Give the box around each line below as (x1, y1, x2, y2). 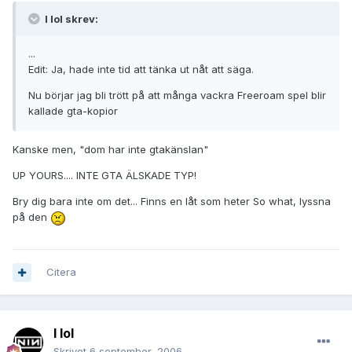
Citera (46, 266, 76, 279)
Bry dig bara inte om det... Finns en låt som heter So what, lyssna (13, 195, 331, 208)
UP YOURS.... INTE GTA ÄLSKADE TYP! (13, 169, 196, 182)
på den (13, 211, 50, 224)
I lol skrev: (42, 13, 98, 26)
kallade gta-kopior (28, 104, 118, 118)
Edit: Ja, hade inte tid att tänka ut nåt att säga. (28, 63, 254, 76)
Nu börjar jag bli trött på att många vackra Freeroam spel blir (28, 89, 326, 102)
